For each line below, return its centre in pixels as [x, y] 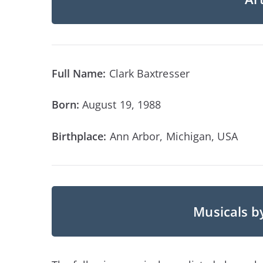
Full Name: [80, 73]
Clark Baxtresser [149, 73]
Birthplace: [80, 136]
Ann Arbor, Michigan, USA [173, 136]
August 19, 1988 [122, 105]
